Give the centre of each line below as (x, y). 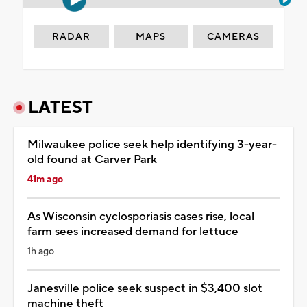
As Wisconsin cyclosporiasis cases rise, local (141, 216)
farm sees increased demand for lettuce (133, 231)
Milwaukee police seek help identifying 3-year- (152, 144)
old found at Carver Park (92, 159)
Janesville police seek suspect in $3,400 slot (145, 288)
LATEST (60, 107)
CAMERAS (234, 37)
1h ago (41, 251)
